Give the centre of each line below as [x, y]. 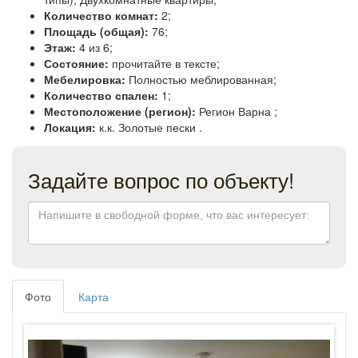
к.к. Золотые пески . [151, 127]
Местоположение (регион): [121, 111]
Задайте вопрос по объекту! [161, 180]
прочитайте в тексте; [166, 64]
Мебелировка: [86, 80]
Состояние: [78, 64]
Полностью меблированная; [203, 80]
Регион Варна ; [238, 111]
